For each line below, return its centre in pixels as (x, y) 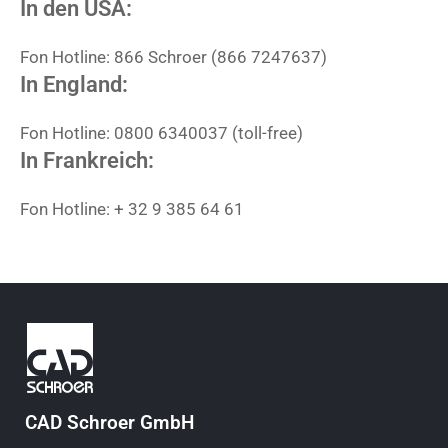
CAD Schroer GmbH (109, 422)
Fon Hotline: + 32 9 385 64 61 (132, 209)
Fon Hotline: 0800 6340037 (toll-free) (161, 133)
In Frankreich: (87, 160)
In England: (74, 84)
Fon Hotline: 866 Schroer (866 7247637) (173, 57)
